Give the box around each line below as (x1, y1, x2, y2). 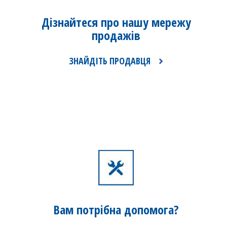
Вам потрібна (53, 201, 124, 218)
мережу (151, 14, 191, 30)
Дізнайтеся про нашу (41, 14, 152, 30)
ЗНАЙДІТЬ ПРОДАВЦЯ (69, 55, 150, 67)
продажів (92, 27, 140, 44)
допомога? (124, 201, 179, 218)
